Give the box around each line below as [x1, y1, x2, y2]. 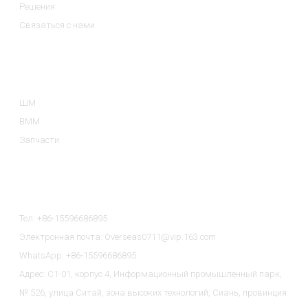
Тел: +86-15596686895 [19, 213, 108, 224]
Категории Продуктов [19, 60, 144, 74]
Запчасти [19, 135, 60, 146]
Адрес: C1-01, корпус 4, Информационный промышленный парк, [19, 269, 283, 280]
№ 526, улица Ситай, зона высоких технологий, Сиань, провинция [19, 287, 287, 298]
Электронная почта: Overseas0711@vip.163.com [19, 232, 217, 243]
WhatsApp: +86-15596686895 [19, 250, 137, 261]
